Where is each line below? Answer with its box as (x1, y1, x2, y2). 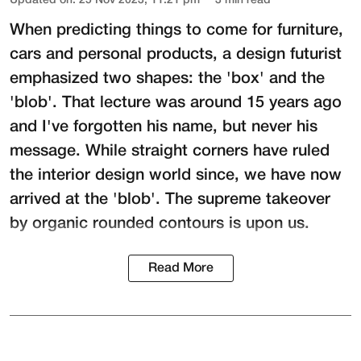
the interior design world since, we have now (10, 168, 342, 184)
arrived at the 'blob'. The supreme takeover (10, 193, 330, 208)
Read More (147, 263, 214, 275)
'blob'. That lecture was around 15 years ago (10, 96, 342, 111)
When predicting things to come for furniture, (10, 23, 343, 39)
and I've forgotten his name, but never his (10, 120, 317, 135)
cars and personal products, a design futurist (10, 48, 342, 63)
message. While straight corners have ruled (10, 144, 330, 160)
